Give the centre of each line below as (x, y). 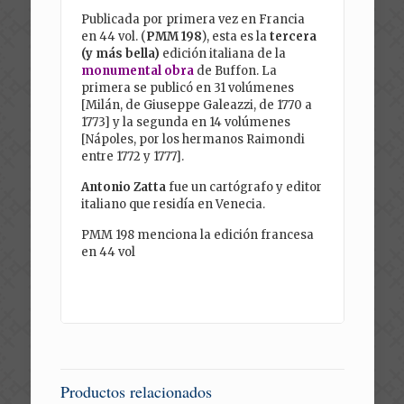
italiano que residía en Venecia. (174, 205)
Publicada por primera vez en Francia (193, 20)
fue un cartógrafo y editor (244, 188)
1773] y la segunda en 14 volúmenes (186, 123)
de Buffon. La (236, 71)
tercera (294, 37)
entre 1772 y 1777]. (133, 157)
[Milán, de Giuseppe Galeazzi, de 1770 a (197, 106)
